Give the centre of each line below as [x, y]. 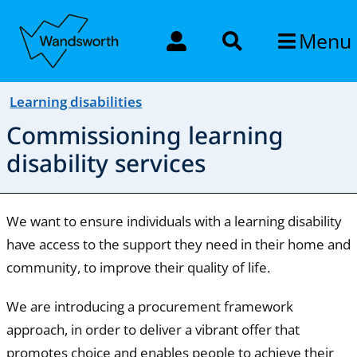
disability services [106, 163]
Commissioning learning [145, 135]
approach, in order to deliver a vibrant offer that [153, 329]
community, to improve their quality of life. [138, 267]
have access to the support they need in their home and [178, 244]
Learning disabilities [76, 101]
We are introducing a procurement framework [149, 306]
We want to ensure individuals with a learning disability [174, 221]
